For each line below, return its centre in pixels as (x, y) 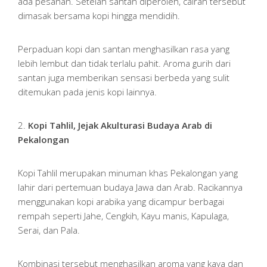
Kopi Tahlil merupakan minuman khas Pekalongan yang (128, 173)
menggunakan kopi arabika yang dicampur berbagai (121, 201)
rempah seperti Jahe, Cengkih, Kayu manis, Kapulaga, (123, 215)
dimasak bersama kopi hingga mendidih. (99, 15)
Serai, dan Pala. (49, 230)
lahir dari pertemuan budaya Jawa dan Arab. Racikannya (130, 187)
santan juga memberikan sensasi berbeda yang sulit (124, 77)
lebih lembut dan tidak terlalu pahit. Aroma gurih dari (124, 63)
